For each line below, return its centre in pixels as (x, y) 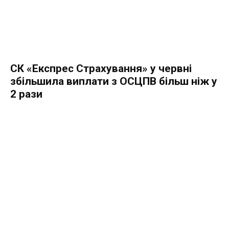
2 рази (26, 94)
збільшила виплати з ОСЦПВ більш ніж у (114, 82)
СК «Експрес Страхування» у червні (101, 69)
